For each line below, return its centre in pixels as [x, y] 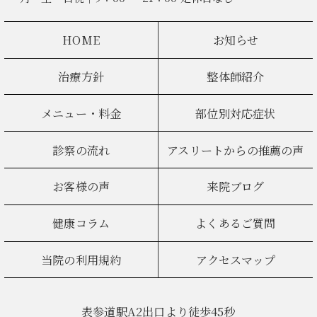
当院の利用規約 [81, 260]
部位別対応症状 [236, 113]
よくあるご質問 [236, 223]
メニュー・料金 [81, 113]
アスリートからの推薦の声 [236, 150]
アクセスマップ [235, 260]
